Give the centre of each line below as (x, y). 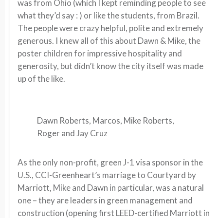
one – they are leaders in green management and (105, 200)
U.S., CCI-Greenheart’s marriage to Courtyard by (107, 175)
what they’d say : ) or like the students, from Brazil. (109, 15)
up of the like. (41, 79)
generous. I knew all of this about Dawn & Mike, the (109, 41)
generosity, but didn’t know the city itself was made (110, 66)
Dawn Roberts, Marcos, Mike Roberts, (106, 120)
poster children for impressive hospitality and (100, 53)
